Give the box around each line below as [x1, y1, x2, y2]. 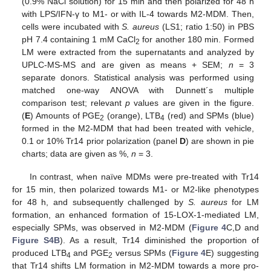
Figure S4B [12, 235, 60, 245]
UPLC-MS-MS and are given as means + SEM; [22, 59, 229, 70]
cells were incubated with [22, 21, 122, 31]
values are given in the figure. [130, 97, 254, 108]
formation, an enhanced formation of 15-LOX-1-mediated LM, [12, 209, 259, 220]
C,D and [226, 222, 259, 232]
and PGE [70, 247, 108, 258]
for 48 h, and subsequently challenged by [12, 197, 188, 207]
